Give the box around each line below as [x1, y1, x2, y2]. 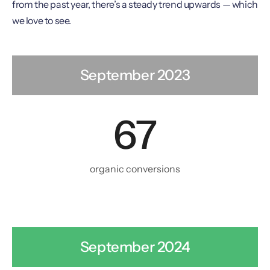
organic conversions [90, 163, 180, 175]
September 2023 [80, 66, 190, 84]
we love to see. [12, 14, 71, 27]
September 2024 [80, 238, 190, 256]
